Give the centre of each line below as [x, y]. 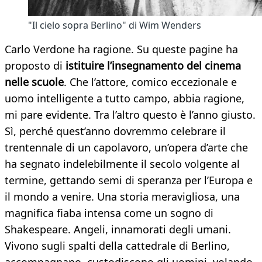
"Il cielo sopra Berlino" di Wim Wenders [115, 25]
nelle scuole [34, 82]
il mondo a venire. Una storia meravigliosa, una [122, 197]
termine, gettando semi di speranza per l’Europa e [129, 180]
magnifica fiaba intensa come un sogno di [109, 213]
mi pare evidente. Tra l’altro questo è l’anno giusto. [130, 115]
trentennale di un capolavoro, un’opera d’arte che [126, 148]
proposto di [35, 66]
